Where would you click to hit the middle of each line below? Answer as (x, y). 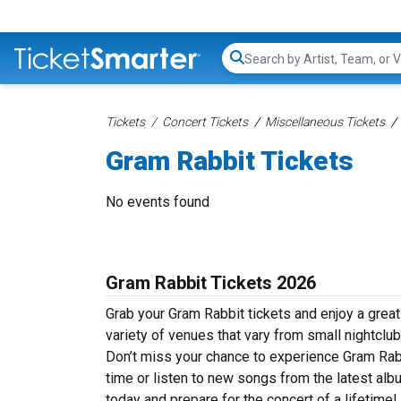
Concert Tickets (205, 122)
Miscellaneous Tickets (325, 122)
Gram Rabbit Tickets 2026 (211, 283)
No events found (158, 202)
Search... (269, 67)
